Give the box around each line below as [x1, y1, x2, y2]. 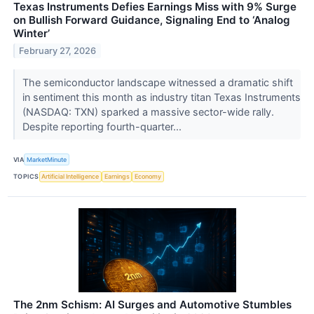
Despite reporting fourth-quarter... [22, 121, 184, 133]
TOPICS [13, 172, 39, 181]
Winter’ [13, 27, 50, 41]
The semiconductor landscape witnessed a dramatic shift [22, 76, 293, 89]
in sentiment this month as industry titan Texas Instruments [22, 91, 301, 104]
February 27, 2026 [19, 46, 97, 57]
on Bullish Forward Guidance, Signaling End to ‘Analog [13, 13, 290, 27]
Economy [135, 172, 162, 181]
